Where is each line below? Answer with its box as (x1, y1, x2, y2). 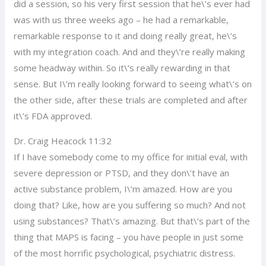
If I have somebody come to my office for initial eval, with (14, 150, 248, 163)
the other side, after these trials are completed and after (14, 93, 248, 106)
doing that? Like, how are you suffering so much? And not (14, 198, 246, 211)
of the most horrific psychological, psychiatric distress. (14, 246, 236, 259)
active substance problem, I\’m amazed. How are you (14, 182, 233, 195)
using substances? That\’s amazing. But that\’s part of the (14, 214, 251, 227)
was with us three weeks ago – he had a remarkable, (14, 13, 229, 26)
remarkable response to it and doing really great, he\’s (14, 29, 237, 42)
